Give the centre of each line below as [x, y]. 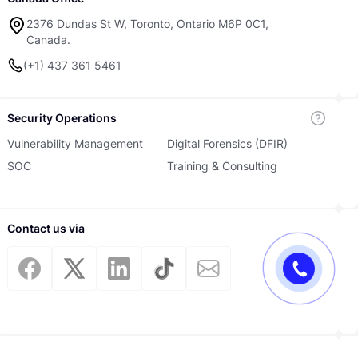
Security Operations [62, 118]
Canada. [49, 40]
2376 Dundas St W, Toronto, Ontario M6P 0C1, [148, 24]
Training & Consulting [222, 166]
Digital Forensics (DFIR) [227, 143]
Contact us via [46, 228]
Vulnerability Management [76, 143]
